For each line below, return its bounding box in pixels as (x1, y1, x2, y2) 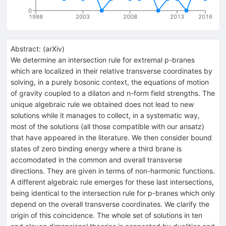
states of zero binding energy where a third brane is (11, 144, 182, 153)
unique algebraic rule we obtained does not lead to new (11, 99, 194, 108)
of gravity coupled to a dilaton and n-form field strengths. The (11, 88, 215, 97)
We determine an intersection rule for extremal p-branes (11, 55, 195, 64)
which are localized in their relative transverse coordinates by (11, 66, 212, 75)
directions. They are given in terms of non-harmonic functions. (11, 166, 215, 175)
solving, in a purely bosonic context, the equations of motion (11, 77, 209, 86)
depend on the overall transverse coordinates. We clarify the (11, 199, 209, 208)
